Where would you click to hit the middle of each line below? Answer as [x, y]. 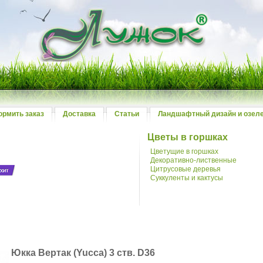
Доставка [79, 114]
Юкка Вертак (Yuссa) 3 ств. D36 [83, 253]
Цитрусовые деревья [186, 169]
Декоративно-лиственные [194, 160]
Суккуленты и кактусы [187, 178]
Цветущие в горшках [185, 151]
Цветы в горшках [188, 137]
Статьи [127, 114]
